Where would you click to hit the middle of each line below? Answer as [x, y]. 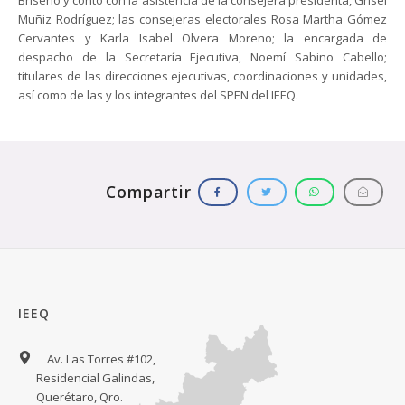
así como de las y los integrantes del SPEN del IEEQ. [158, 95]
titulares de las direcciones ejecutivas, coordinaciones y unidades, [202, 76]
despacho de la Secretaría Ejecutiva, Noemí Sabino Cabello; [202, 57]
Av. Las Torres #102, [100, 359]
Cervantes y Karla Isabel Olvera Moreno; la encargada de [202, 38]
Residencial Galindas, [95, 378]
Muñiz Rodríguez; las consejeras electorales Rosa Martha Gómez [202, 19]
